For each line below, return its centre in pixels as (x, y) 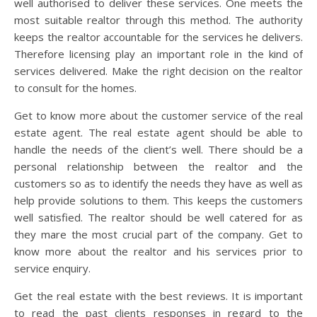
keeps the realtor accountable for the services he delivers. (158, 37)
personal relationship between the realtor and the (158, 166)
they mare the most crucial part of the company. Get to (158, 234)
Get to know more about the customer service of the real (158, 115)
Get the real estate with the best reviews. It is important (158, 296)
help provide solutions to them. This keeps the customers (158, 200)
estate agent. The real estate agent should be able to (158, 132)
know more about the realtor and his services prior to (158, 251)
